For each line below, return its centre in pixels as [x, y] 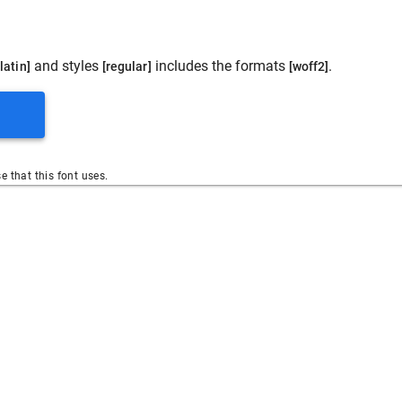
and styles [66, 66]
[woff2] [309, 67]
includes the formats [220, 66]
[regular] [127, 67]
